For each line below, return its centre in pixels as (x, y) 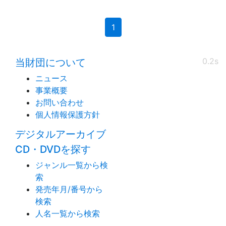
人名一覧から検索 (68, 214)
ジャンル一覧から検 (72, 165)
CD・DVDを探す (53, 150)
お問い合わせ (60, 103)
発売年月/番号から (69, 189)
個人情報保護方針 (68, 115)
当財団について (50, 63)
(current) (131, 27)
